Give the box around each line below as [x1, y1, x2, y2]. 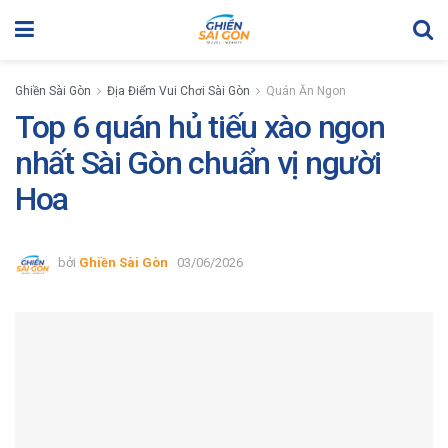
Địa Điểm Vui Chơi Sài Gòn [107, 84, 250, 98]
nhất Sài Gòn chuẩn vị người [15, 144, 381, 182]
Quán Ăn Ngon [266, 84, 346, 98]
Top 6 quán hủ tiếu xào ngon [15, 108, 385, 146]
